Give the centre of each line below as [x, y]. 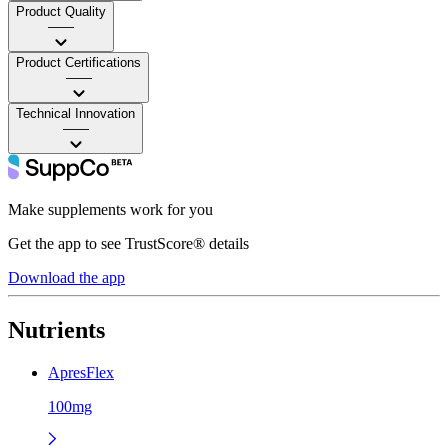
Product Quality [61, 11]
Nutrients [56, 329]
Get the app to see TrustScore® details [128, 243]
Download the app [66, 277]
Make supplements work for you [110, 209]
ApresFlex [81, 372]
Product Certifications [78, 62]
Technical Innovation [75, 113]
